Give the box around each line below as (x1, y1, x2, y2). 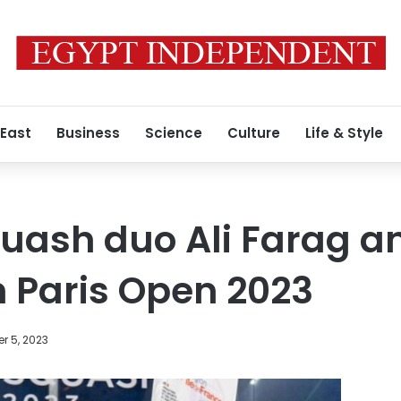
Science (145, 124, 202, 142)
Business (56, 124, 120, 142)
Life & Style (305, 124, 383, 142)
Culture (227, 124, 280, 142)
